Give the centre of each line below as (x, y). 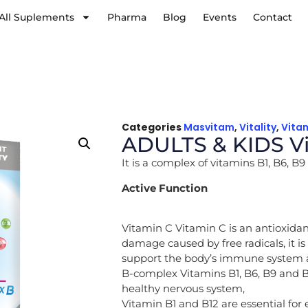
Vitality (258, 128)
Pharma (126, 17)
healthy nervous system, (183, 289)
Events (219, 17)
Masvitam (209, 128)
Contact (272, 17)
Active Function (165, 188)
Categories (152, 128)
